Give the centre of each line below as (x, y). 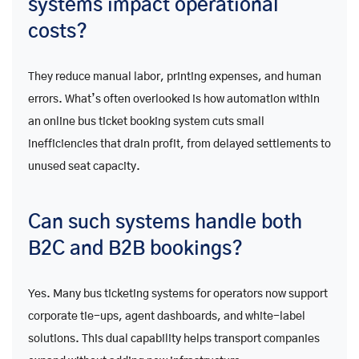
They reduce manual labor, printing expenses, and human (175, 77)
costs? (58, 32)
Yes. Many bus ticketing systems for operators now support (178, 294)
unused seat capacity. (84, 167)
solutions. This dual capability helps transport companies (174, 339)
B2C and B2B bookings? (135, 250)
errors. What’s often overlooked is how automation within (174, 100)
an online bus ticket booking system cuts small (146, 122)
